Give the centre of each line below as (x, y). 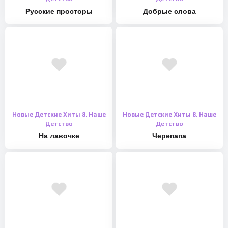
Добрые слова (169, 11)
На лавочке (59, 136)
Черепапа (169, 136)
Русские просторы (59, 11)
